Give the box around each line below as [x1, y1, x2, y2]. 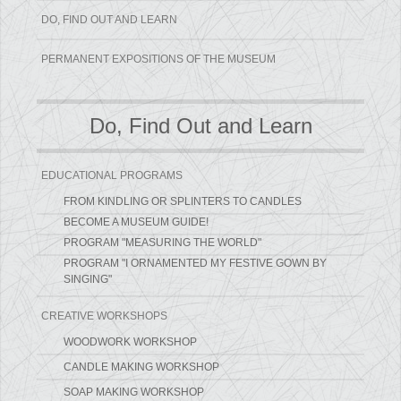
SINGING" [64, 273, 113, 286]
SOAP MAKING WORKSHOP [64, 386, 205, 399]
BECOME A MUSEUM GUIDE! [64, 216, 209, 229]
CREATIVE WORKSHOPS [41, 310, 168, 323]
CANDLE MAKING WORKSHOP [64, 361, 220, 374]
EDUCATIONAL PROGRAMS [41, 169, 183, 183]
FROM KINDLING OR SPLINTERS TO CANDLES [64, 195, 303, 209]
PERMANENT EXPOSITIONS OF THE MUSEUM [41, 53, 277, 66]
